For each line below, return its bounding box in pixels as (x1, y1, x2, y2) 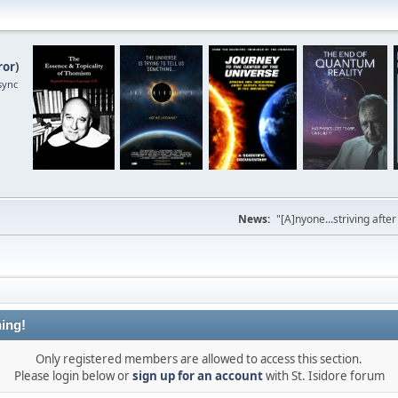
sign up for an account (131, 368, 263, 384)
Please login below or (13, 368, 132, 384)
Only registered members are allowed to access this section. (36, 351, 362, 367)
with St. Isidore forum (262, 368, 385, 384)
